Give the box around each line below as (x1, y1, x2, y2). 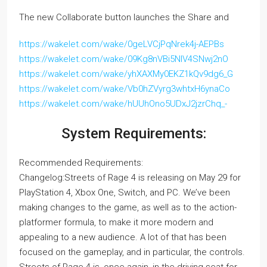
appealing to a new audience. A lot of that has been (19, 231, 226, 243)
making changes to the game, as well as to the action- (19, 201, 237, 213)
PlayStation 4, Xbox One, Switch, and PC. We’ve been (19, 187, 230, 198)
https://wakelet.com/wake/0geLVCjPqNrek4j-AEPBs (19, 38, 224, 49)
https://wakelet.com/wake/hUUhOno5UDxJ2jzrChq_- (19, 98, 227, 109)
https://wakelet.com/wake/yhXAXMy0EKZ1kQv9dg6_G (19, 68, 233, 79)
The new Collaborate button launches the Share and (19, 11, 229, 23)
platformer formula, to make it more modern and (19, 216, 213, 228)
